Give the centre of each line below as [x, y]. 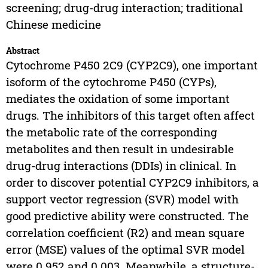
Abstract [22, 51]
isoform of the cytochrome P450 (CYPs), [111, 82]
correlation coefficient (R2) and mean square [125, 233]
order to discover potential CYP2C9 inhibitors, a [132, 182]
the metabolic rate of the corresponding [111, 132]
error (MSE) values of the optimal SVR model [125, 249]
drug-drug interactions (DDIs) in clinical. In [121, 166]
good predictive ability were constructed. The [127, 216]
